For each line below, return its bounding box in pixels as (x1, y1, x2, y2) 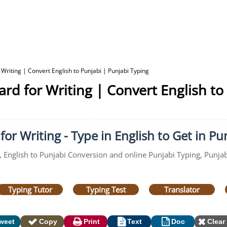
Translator (164, 184, 200, 195)
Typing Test (86, 184, 126, 195)
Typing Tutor (8, 184, 52, 195)
